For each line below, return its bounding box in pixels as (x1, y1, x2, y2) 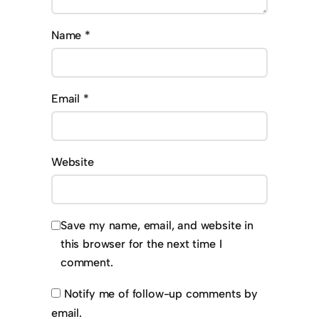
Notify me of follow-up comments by (63, 287, 258, 301)
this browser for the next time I (61, 237, 222, 251)
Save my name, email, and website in (61, 219, 253, 233)
